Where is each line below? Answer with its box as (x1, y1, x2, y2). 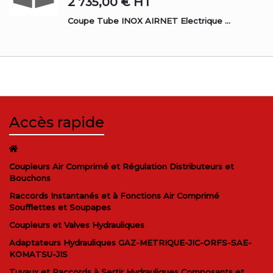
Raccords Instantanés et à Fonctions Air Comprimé (9, 191, 219, 201)
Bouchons (9, 173, 51, 183)
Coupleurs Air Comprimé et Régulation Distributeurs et (9, 161, 234, 172)
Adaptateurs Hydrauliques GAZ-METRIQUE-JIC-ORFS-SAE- (9, 238, 252, 248)
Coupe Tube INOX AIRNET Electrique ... (68, 16, 230, 26)
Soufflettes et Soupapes (9, 202, 111, 213)
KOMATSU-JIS (9, 249, 68, 260)
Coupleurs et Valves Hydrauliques (9, 220, 144, 230)
